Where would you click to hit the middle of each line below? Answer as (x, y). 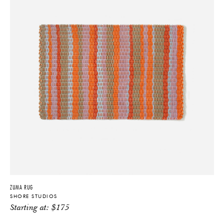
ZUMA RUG (21, 187)
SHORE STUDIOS (34, 196)
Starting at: (31, 208)
